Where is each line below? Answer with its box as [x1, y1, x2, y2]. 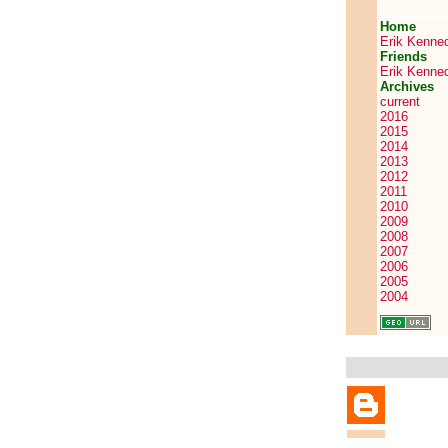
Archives [380, 79, 434, 94]
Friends [380, 49, 427, 64]
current [380, 94, 420, 109]
